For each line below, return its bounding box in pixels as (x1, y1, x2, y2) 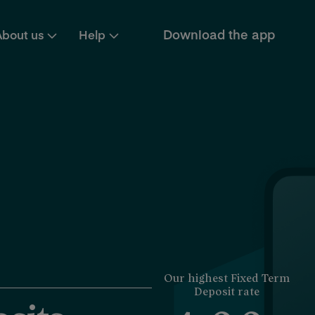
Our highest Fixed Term (163, 274, 290, 285)
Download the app (162, 25, 275, 43)
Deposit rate (193, 287, 259, 298)
